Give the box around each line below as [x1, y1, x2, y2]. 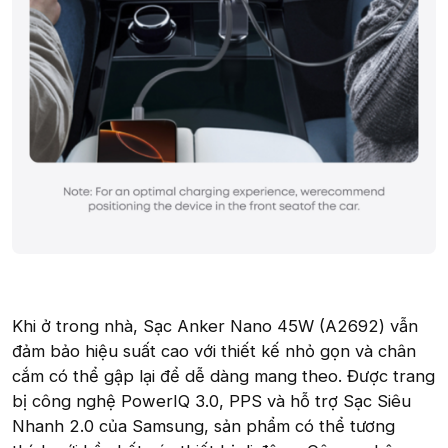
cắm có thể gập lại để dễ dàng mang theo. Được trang [12, 365, 435, 386]
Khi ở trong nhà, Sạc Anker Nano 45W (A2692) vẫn [12, 315, 418, 336]
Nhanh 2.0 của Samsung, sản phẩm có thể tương [12, 415, 395, 436]
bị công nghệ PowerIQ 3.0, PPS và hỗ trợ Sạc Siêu [12, 390, 411, 411]
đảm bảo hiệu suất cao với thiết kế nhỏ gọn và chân [12, 340, 416, 361]
